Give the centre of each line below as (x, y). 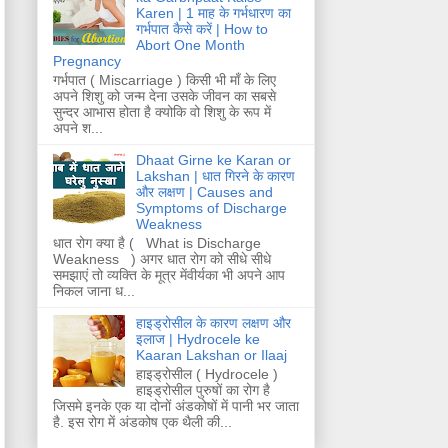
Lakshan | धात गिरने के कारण (215, 176)
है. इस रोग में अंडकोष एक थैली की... (142, 421)
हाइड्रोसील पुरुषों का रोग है (202, 389)
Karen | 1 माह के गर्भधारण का (213, 13)
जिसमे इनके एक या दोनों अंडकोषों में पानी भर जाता (176, 405)
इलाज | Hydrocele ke (197, 338)
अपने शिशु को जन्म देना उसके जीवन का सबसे (164, 96)
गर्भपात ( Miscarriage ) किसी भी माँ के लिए (164, 80)
